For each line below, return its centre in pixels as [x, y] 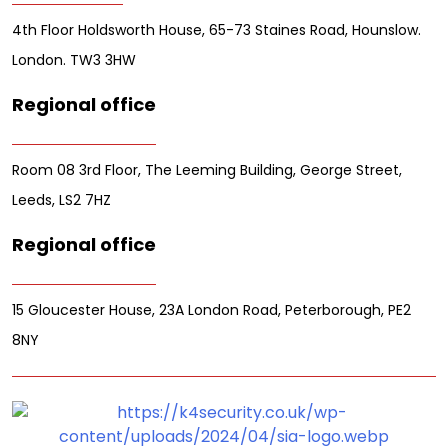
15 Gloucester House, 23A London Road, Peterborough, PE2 [211, 309]
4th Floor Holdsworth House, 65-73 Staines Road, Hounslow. [216, 29]
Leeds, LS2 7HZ [61, 199]
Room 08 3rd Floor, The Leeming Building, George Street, [207, 169]
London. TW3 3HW [74, 59]
